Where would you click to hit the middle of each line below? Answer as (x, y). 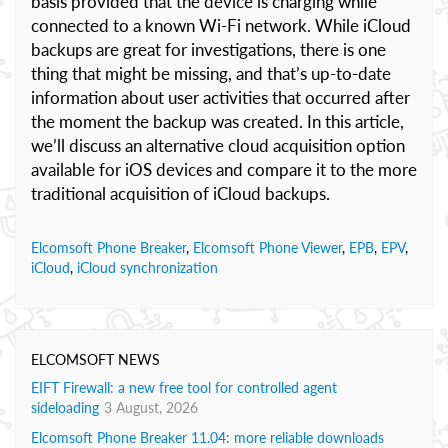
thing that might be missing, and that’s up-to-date (211, 73)
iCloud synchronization (147, 267)
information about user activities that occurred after (220, 97)
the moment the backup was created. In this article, (217, 121)
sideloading (65, 407)
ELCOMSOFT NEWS (95, 359)
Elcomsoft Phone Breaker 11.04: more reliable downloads (207, 437)
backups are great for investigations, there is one (208, 49)
